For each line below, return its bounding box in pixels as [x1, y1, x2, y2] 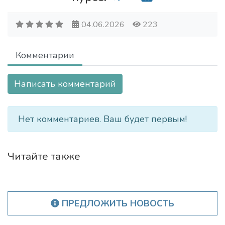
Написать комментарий [14, 78, 116, 90]
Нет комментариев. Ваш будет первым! [18, 113, 187, 125]
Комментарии [16, 49, 74, 61]
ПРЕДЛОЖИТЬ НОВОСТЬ [59, 197, 175, 209]
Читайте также [8, 149, 80, 163]
